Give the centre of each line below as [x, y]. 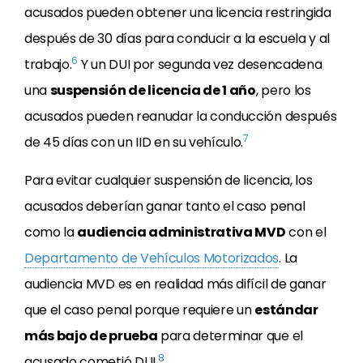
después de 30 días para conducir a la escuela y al [177, 38]
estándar [286, 310]
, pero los [283, 90]
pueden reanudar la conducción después [211, 116]
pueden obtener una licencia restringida [209, 13]
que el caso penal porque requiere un [140, 310]
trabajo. [48, 64]
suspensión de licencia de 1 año [153, 90]
